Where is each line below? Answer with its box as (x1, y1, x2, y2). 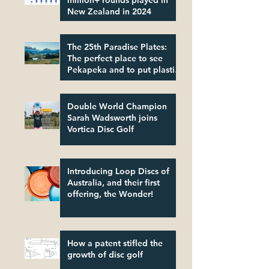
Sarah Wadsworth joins (67, 112, 157, 124)
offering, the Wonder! (67, 189, 153, 200)
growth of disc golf (67, 249, 143, 261)
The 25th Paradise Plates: (67, 41, 167, 53)
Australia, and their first (67, 177, 160, 189)
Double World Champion (67, 101, 167, 112)
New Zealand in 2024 (67, 6, 151, 17)
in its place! (67, 76, 112, 87)
